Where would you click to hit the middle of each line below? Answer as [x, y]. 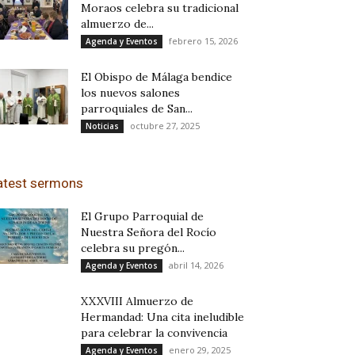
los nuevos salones [130, 93]
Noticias [102, 126]
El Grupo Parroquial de [142, 216]
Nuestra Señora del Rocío [149, 232]
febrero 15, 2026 [203, 41]
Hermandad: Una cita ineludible [162, 317]
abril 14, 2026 [196, 265]
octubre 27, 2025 [165, 126]
